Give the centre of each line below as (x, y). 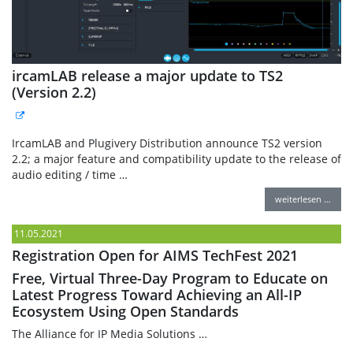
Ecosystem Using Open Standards (125, 311)
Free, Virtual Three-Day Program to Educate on (170, 278)
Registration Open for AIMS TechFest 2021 (155, 255)
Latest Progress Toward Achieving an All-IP (157, 294)
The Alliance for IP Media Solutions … (110, 333)
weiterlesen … (303, 199)
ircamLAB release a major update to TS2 (147, 75)
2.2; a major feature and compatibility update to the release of (176, 158)
